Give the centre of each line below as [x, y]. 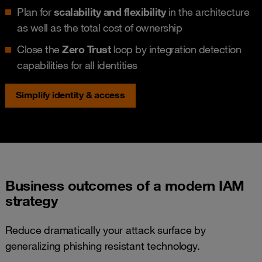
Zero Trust [86, 49]
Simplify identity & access [70, 94]
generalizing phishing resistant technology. [103, 245]
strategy [31, 200]
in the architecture [207, 11]
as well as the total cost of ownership [99, 27]
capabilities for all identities [77, 65]
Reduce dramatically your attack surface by [106, 230]
